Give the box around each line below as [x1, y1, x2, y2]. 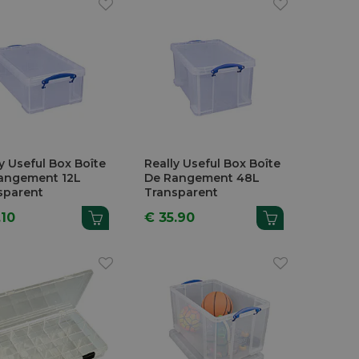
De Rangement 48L [144, 170, 260, 185]
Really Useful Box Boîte [144, 155, 281, 171]
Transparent [144, 184, 219, 200]
